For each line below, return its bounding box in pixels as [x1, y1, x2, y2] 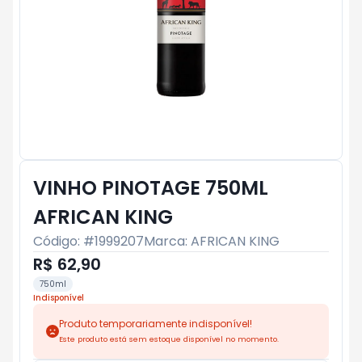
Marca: [144, 232, 191, 250]
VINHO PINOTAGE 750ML [33, 175, 268, 201]
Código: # [33, 232, 95, 250]
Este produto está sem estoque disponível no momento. [59, 334, 279, 344]
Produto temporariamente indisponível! [59, 317, 252, 330]
